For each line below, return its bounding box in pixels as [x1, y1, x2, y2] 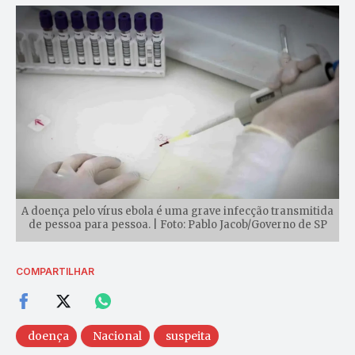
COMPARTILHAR [16, 265, 94, 277]
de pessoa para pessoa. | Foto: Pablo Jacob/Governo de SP [28, 217, 327, 231]
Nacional [93, 328, 142, 343]
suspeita [166, 328, 211, 343]
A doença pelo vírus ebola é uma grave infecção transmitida [21, 204, 334, 218]
